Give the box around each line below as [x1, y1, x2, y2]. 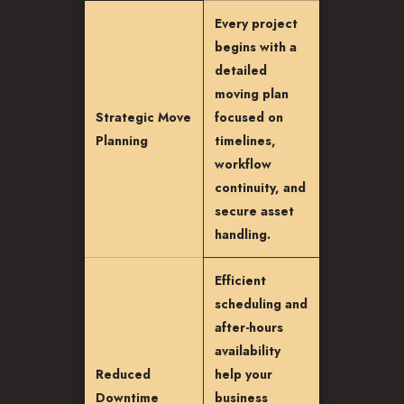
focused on [215, 108, 283, 126]
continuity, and [215, 179, 306, 197]
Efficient [215, 271, 266, 289]
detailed [215, 61, 267, 79]
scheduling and [215, 295, 308, 313]
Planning [96, 132, 148, 150]
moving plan [215, 85, 289, 103]
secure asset [215, 202, 294, 220]
